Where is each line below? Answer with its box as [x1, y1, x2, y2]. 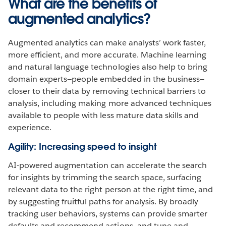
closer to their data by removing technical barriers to [8, 85, 206, 96]
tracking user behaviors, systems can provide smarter [8, 208, 207, 219]
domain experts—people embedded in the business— [8, 73, 204, 84]
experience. [8, 122, 52, 133]
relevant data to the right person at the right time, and [8, 184, 213, 195]
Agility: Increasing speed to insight [8, 140, 156, 152]
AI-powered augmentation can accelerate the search [8, 159, 207, 171]
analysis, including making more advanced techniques [8, 97, 211, 108]
